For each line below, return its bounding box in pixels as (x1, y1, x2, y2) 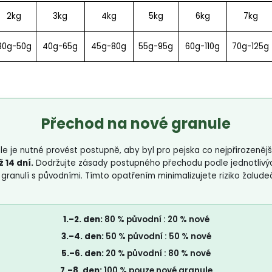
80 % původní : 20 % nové (102, 214, 209, 226)
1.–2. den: (63, 214, 103, 226)
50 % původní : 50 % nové (103, 231, 211, 243)
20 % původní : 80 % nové (104, 248, 211, 260)
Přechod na (41, 114, 131, 134)
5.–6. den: (61, 248, 104, 260)
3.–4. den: (61, 231, 104, 243)
